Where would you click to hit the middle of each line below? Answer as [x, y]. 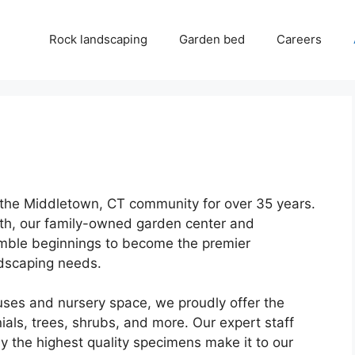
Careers [299, 40]
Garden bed [212, 40]
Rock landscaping [98, 40]
